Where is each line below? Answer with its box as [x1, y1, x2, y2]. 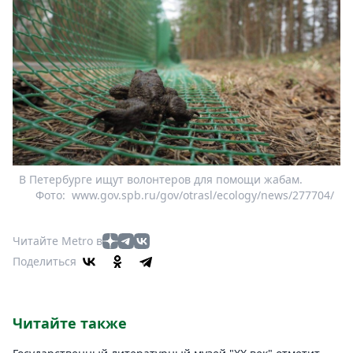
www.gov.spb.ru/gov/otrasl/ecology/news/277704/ [72, 187, 334, 203]
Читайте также [13, 313, 127, 333]
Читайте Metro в [13, 232, 102, 248]
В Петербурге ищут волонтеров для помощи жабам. [19, 171, 303, 187]
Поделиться [13, 253, 76, 269]
